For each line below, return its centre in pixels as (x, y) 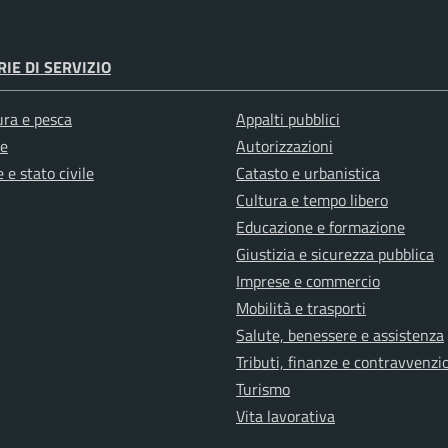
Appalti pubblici (288, 119)
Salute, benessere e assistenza (340, 335)
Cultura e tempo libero (312, 200)
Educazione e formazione (320, 227)
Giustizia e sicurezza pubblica (335, 254)
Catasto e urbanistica (308, 173)
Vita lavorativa (285, 416)
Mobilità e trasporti (301, 308)
